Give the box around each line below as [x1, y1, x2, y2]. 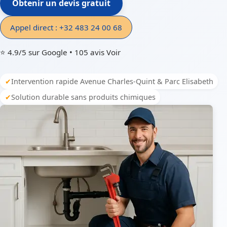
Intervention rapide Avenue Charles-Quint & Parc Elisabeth [11, 76, 213, 86]
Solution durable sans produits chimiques [11, 92, 156, 102]
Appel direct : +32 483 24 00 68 [10, 22, 123, 32]
